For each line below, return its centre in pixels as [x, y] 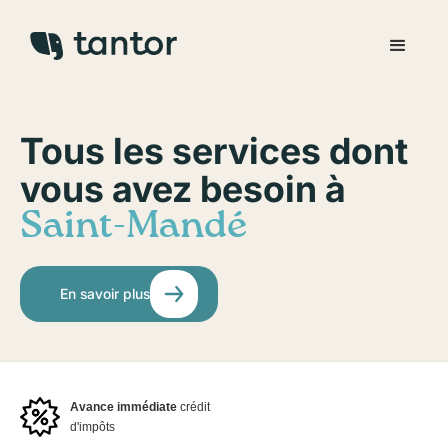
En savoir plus [105, 293]
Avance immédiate [123, 407]
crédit [193, 407]
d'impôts [92, 427]
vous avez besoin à [183, 189]
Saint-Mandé [133, 227]
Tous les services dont [214, 151]
